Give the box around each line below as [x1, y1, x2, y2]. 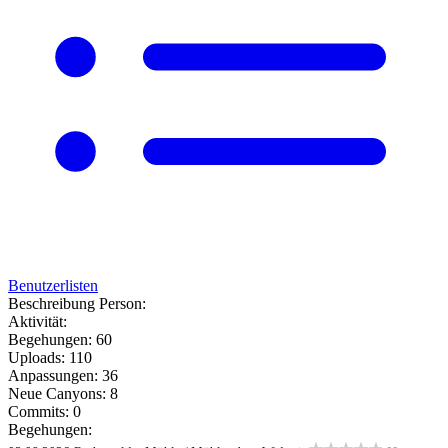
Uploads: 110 [8, 349, 92, 366]
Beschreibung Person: [8, 295, 146, 312]
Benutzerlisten [8, 277, 98, 294]
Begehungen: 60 [8, 331, 112, 348]
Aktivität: [8, 313, 67, 330]
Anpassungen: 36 [8, 367, 118, 384]
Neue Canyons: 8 [8, 385, 118, 402]
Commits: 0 [8, 403, 81, 420]
